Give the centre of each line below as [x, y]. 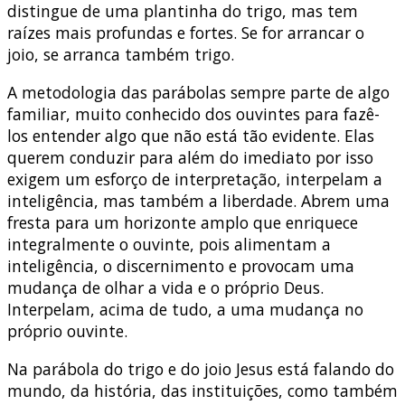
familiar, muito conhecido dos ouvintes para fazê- [193, 113]
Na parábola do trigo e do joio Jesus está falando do [201, 368]
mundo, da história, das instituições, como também [202, 390]
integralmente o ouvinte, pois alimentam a [169, 244]
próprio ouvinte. [67, 330]
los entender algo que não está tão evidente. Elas [191, 135]
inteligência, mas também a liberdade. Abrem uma [198, 200]
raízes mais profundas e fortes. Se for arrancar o [186, 33]
